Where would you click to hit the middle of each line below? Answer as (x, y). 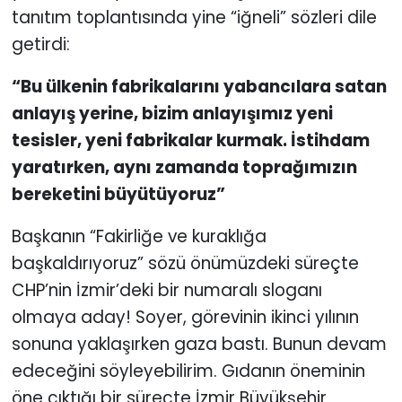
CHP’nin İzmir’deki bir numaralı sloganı (166, 290)
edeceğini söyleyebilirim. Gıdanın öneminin (188, 371)
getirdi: (40, 44)
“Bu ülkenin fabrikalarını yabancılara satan (199, 86)
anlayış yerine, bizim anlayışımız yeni (172, 113)
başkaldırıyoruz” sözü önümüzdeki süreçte (185, 263)
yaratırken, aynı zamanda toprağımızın (184, 167)
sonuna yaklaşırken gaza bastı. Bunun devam (199, 344)
